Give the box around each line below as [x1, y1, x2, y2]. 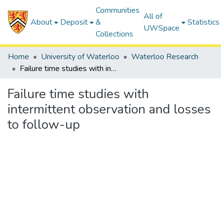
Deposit [60, 17, 88, 28]
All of [144, 11, 163, 22]
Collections [96, 29, 134, 39]
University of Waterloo [41, 51, 119, 62]
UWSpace [144, 23, 180, 34]
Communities [96, 5, 140, 16]
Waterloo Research [131, 51, 198, 62]
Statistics [187, 17, 220, 28]
